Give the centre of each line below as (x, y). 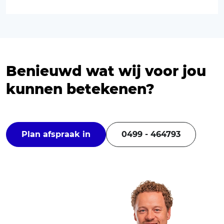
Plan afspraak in (56, 134)
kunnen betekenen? (80, 89)
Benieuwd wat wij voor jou (106, 71)
